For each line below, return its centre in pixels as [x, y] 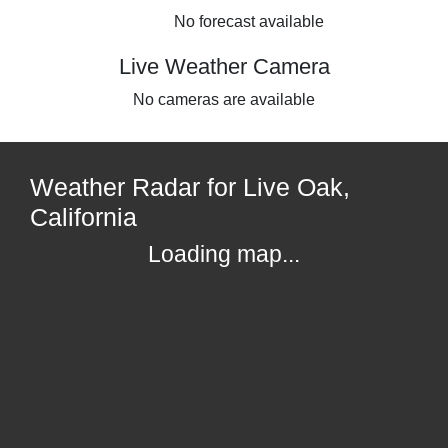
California [83, 216]
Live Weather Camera [224, 66]
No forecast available [249, 21]
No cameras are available [224, 99]
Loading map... [224, 253]
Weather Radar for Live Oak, [190, 186]
